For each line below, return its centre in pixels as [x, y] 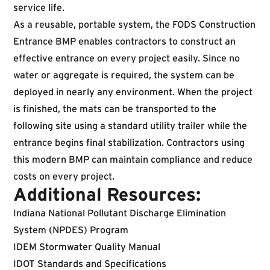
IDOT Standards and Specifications [90, 263]
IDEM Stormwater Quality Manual [87, 246]
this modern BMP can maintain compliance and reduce [133, 159]
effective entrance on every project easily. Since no [127, 58]
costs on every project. [65, 176]
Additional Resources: [107, 194]
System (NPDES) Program [71, 230]
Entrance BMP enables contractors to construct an [124, 41]
